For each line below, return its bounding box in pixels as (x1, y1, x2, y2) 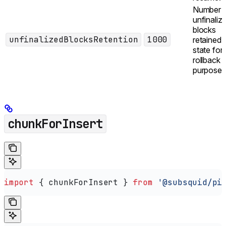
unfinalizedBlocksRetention (9, 34, 138, 45)
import (4, 177, 34, 188)
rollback (193, 55, 220, 66)
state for (193, 45, 223, 55)
